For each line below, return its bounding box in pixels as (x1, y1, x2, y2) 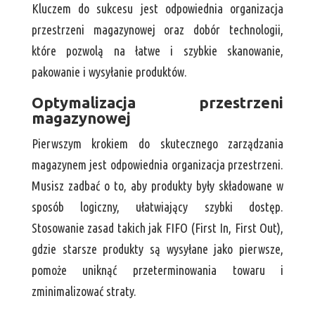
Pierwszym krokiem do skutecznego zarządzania (31, 136, 284, 151)
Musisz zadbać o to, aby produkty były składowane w (31, 179, 284, 193)
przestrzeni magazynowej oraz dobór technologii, (31, 22, 284, 37)
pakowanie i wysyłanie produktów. (31, 65, 187, 79)
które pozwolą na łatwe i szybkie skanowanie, (31, 44, 284, 58)
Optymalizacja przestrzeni (31, 94, 284, 112)
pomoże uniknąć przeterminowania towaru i (31, 263, 284, 278)
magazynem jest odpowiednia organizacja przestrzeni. (31, 157, 284, 172)
